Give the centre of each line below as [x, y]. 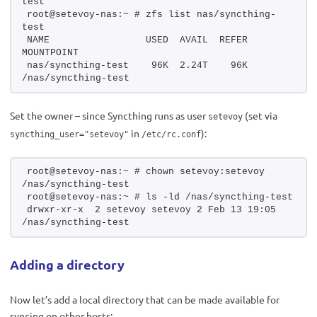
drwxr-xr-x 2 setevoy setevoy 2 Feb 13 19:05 [151, 209]
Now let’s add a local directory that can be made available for [145, 299]
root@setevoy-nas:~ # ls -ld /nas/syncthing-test [160, 197]
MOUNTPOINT [50, 52]
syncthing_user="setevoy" [69, 134]
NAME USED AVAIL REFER [137, 40]
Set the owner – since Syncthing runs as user [109, 115]
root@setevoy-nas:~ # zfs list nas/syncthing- [151, 14]
